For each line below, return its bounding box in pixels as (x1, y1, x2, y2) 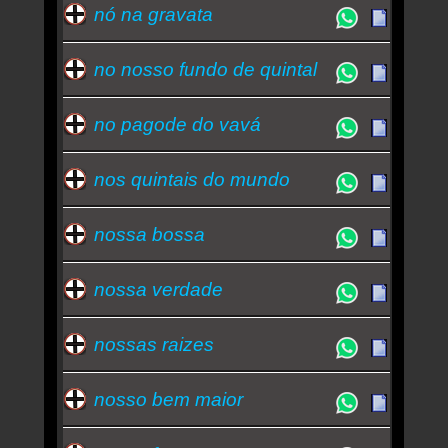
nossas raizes (93, 333, 214, 355)
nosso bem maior (93, 388, 243, 410)
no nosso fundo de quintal (93, 58, 317, 80)
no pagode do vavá (93, 113, 261, 135)
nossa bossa (93, 223, 205, 245)
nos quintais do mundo (93, 168, 290, 190)
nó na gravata (93, 3, 213, 25)
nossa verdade (93, 278, 223, 300)
